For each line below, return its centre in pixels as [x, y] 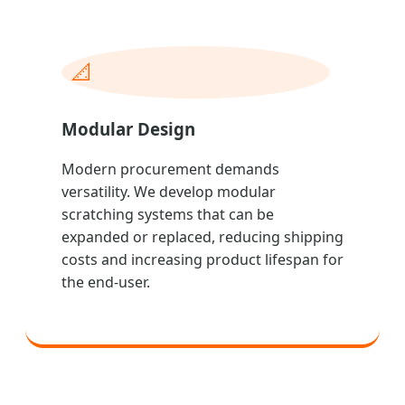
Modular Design [128, 128]
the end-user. [106, 283]
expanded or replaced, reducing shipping [202, 237]
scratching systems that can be [168, 215]
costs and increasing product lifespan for [202, 260]
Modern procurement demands [170, 170]
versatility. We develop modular [169, 192]
